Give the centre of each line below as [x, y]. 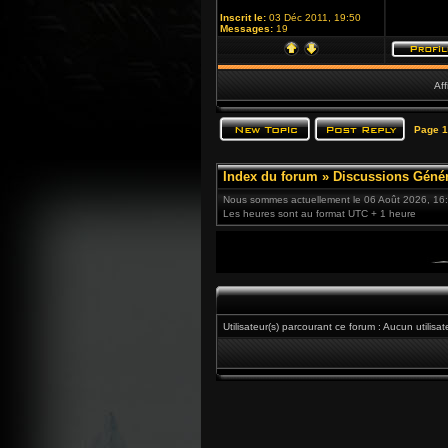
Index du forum [270, 176]
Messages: [246, 28]
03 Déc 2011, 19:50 [313, 17]
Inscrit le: [243, 17]
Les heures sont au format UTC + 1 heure [319, 213]
